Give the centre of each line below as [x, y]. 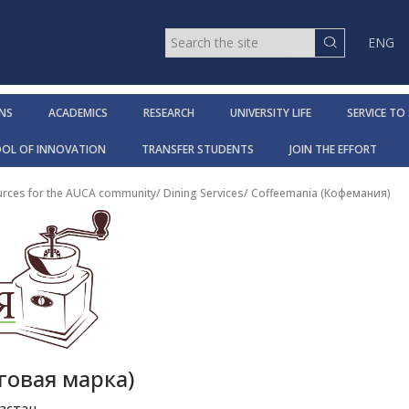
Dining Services [204, 194]
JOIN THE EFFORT [333, 150]
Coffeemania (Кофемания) [321, 194]
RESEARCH [168, 113]
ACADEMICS [78, 113]
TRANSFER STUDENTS [198, 150]
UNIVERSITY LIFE [270, 113]
